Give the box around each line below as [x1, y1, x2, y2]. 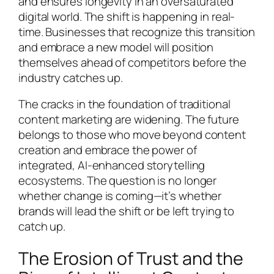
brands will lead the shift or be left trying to [18, 203, 235, 220]
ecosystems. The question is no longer [18, 172, 217, 189]
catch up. [18, 218, 66, 235]
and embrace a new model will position [18, 39, 214, 55]
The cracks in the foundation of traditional [18, 96, 231, 113]
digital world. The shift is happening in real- [18, 8, 235, 24]
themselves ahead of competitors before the [18, 54, 246, 70]
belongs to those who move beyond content [18, 127, 246, 143]
